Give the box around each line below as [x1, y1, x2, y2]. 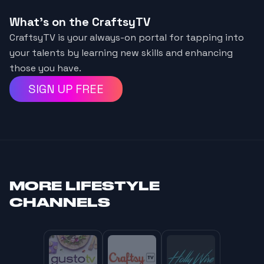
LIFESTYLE [65, 179, 160, 194]
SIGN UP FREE [28, 81, 104, 97]
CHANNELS [9, 195, 110, 210]
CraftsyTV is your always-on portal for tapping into [9, 31, 244, 44]
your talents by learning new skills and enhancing [9, 47, 233, 60]
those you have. [9, 62, 81, 75]
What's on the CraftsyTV [9, 14, 150, 30]
